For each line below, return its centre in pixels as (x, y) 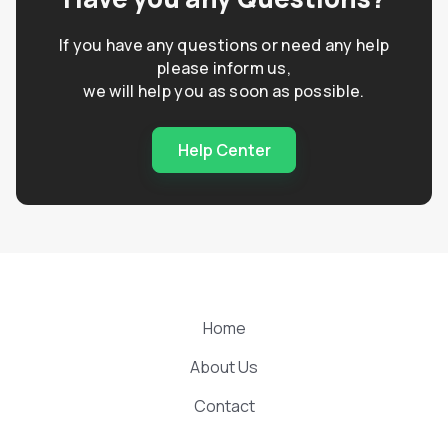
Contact (224, 406)
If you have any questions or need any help (224, 45)
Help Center (224, 149)
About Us (224, 367)
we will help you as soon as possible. (224, 91)
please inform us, (224, 68)
